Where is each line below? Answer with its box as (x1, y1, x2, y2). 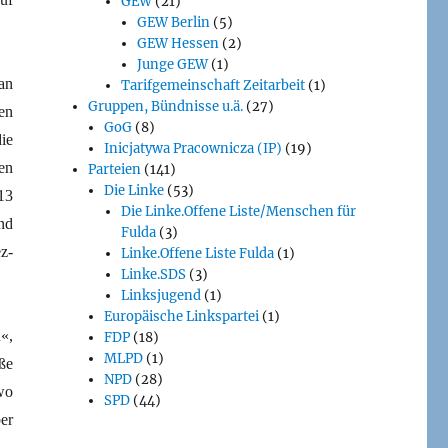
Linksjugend (120, 286, 201, 304)
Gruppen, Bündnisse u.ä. (88, 97, 244, 115)
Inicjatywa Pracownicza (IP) (104, 139, 283, 157)
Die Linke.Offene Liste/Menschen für (120, 202, 356, 220)
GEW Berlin (136, 13, 210, 31)
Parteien (88, 160, 142, 178)
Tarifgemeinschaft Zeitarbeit (120, 76, 305, 94)
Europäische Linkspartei (104, 307, 260, 325)
